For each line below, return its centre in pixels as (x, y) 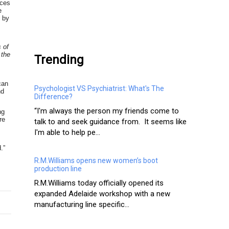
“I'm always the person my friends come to (107, 111)
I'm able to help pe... (67, 133)
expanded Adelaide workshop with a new (102, 194)
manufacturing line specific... (82, 205)
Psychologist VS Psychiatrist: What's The (99, 89)
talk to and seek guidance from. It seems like (110, 122)
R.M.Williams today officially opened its (99, 183)
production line (58, 169)
